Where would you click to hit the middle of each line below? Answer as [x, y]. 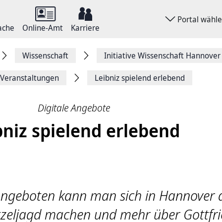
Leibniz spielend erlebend [140, 78]
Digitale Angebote [74, 108]
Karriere [85, 28]
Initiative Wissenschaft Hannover [162, 55]
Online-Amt [43, 28]
